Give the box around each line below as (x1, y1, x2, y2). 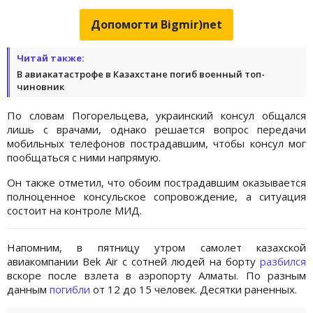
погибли (50, 282, 90, 296)
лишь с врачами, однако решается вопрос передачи (7, 122, 306, 136)
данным (7, 282, 50, 296)
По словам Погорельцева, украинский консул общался (7, 108, 306, 122)
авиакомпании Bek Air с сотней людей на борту (7, 254, 260, 268)
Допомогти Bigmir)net (91, 16, 222, 32)
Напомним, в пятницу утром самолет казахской (7, 240, 306, 254)
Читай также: (17, 51, 85, 64)
